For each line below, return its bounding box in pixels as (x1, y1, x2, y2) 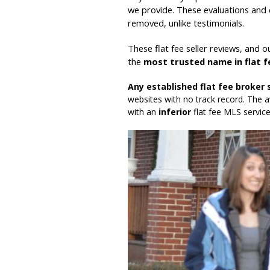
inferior (159, 106, 191, 118)
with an (128, 106, 159, 118)
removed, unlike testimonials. (128, 17, 244, 29)
